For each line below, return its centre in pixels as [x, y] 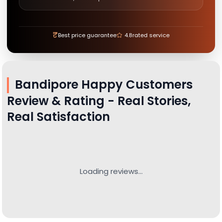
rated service [151, 35]
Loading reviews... [111, 171]
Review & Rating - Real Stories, [99, 101]
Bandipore [47, 84]
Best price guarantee [87, 35]
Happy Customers [136, 84]
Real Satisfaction [58, 117]
